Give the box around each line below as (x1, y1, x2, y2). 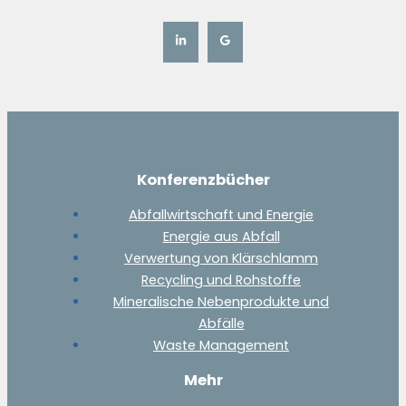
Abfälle (198, 314, 245, 333)
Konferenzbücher (136, 169, 270, 190)
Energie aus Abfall (162, 227, 280, 246)
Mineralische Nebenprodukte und (113, 293, 329, 312)
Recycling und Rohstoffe (141, 271, 301, 290)
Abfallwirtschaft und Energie (129, 206, 314, 225)
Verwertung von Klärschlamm (124, 249, 318, 268)
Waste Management (153, 336, 289, 355)
